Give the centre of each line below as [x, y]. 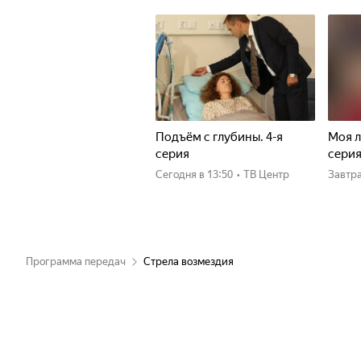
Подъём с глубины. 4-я [219, 137]
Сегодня [180, 174]
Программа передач [76, 261]
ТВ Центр [266, 174]
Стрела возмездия [189, 261]
